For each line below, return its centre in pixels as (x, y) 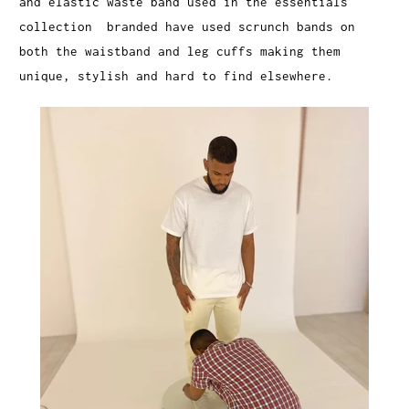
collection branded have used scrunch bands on (188, 26)
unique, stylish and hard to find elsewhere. (177, 75)
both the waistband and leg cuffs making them (180, 51)
